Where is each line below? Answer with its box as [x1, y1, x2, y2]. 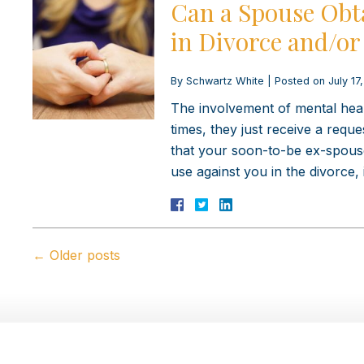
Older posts [45, 246, 120, 263]
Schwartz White [186, 74, 264, 87]
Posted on [275, 74, 328, 87]
